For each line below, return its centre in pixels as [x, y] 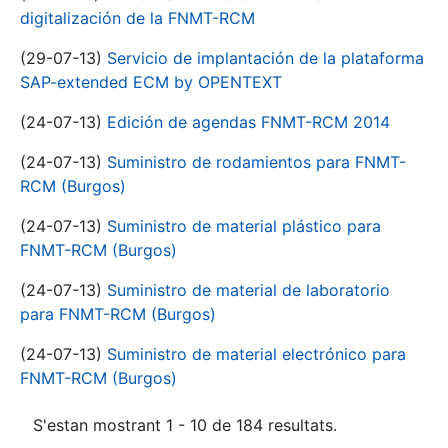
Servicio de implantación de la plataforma [265, 58]
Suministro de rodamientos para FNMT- [256, 162]
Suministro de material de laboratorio [248, 290]
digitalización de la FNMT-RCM [137, 18]
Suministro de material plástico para [244, 226]
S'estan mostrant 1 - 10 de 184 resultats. [185, 425]
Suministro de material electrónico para [256, 354]
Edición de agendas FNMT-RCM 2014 [248, 122]
